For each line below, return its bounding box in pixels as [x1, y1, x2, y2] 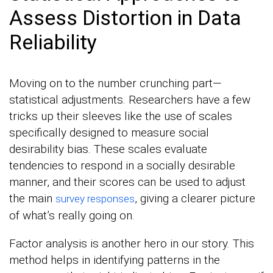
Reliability [9, 30, 97, 55]
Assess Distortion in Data [9, 5, 241, 30]
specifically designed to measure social [9, 126, 209, 140]
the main [9, 191, 55, 206]
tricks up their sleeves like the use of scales [9, 109, 232, 124]
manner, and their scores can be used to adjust [9, 175, 246, 190]
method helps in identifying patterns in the [9, 253, 220, 268]
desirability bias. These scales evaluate [9, 142, 207, 157]
